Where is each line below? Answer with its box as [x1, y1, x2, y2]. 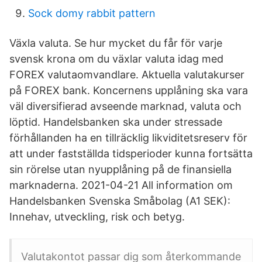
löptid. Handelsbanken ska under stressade [9, 116, 222, 128]
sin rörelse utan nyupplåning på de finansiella [9, 163, 232, 175]
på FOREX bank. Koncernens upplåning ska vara [9, 84, 248, 96]
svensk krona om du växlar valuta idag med [9, 53, 223, 65]
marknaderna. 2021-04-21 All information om [9, 179, 233, 191]
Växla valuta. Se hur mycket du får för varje [9, 37, 222, 49]
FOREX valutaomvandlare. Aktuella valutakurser [9, 68, 244, 81]
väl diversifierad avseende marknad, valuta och [9, 100, 242, 112]
